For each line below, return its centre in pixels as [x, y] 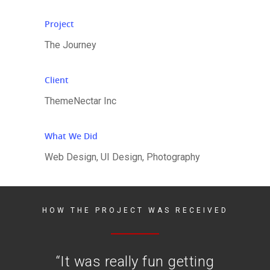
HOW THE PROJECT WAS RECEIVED [135, 211]
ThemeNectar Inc [80, 101]
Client [56, 80]
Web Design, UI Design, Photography [122, 157]
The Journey [70, 45]
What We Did [71, 136]
